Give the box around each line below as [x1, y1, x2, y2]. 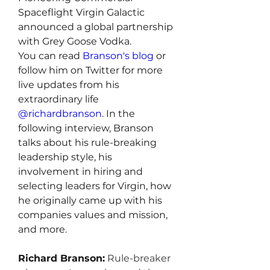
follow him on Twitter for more [18, 64, 163, 76]
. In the [102, 108, 135, 119]
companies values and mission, [18, 209, 168, 221]
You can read [18, 50, 83, 61]
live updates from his [18, 79, 119, 90]
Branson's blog [83, 50, 154, 61]
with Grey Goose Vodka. [18, 36, 131, 47]
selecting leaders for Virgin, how [18, 180, 171, 192]
